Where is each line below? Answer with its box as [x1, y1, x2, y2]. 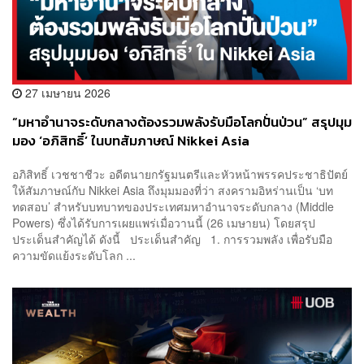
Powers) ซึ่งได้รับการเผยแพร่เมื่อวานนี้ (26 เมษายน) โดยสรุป [12, 214, 315, 232]
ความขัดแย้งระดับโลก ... [12, 247, 136, 264]
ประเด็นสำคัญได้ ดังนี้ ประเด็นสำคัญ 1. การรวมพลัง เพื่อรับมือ [12, 231, 332, 248]
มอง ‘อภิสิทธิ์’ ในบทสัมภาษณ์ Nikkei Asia [12, 130, 249, 151]
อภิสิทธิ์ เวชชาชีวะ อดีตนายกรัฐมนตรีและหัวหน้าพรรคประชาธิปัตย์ [12, 166, 348, 183]
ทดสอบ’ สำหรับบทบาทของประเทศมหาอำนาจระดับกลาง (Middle [12, 198, 334, 215]
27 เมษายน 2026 [22, 84, 110, 101]
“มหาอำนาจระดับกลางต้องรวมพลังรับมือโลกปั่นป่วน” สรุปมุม [12, 111, 352, 132]
